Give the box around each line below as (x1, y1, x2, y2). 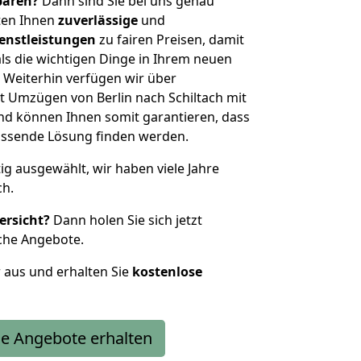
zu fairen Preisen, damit (96, 31, 244, 48)
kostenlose (132, 263, 202, 280)
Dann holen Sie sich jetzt (50, 211, 202, 229)
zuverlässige (58, 11, 138, 29)
